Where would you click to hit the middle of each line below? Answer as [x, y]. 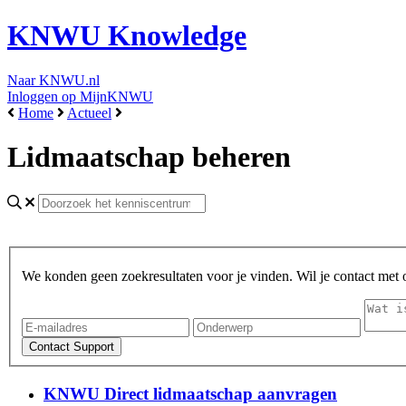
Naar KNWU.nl [53, 80]
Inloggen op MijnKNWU [80, 96]
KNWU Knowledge [127, 36]
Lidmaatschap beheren [149, 157]
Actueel [89, 112]
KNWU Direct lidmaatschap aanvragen [190, 393]
